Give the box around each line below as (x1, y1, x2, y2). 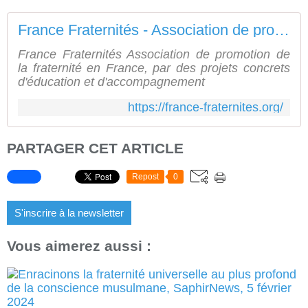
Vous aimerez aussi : (7, 238, 151, 254)
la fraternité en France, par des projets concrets (18, 61, 290, 75)
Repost (132, 172, 159, 182)
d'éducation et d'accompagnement (18, 75, 205, 89)
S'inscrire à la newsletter (14, 208, 124, 219)
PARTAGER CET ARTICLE (7, 140, 184, 157)
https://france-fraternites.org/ (128, 100, 283, 114)
